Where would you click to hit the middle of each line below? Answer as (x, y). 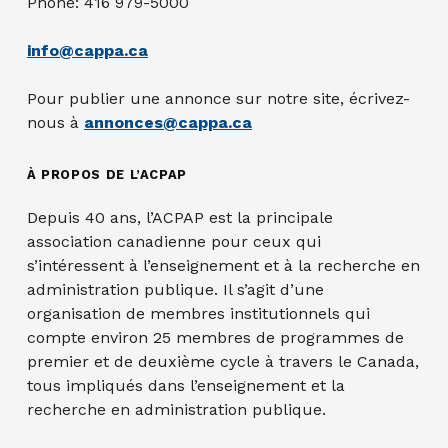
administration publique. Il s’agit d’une (175, 289)
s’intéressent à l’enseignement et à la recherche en (223, 265)
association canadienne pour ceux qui (173, 241)
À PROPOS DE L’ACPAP (107, 174)
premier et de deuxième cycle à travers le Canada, (222, 361)
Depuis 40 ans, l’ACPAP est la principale (179, 217)
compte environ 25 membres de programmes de (215, 337)
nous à (55, 122)
